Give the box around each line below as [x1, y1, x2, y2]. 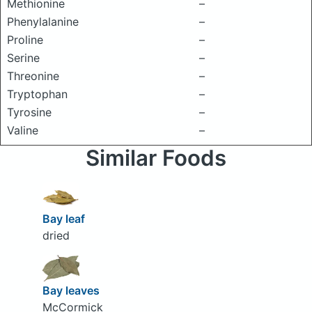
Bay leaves [42, 283, 100, 298]
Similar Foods [86, 145, 226, 171]
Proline [7, 33, 43, 47]
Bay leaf [42, 211, 85, 226]
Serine [7, 51, 40, 65]
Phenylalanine [7, 15, 79, 29]
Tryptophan [7, 87, 68, 101]
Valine [7, 123, 38, 137]
